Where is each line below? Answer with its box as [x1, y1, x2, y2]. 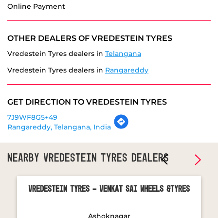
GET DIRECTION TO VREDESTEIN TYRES [7, 43, 167, 53]
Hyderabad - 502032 [74, 170, 144, 179]
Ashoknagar [88, 157, 130, 166]
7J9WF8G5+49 [7, 58, 57, 68]
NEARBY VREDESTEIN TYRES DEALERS [7, 98, 169, 110]
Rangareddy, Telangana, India [7, 68, 111, 77]
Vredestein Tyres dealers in [7, 11, 103, 20]
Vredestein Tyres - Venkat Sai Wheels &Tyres [28, 130, 190, 140]
